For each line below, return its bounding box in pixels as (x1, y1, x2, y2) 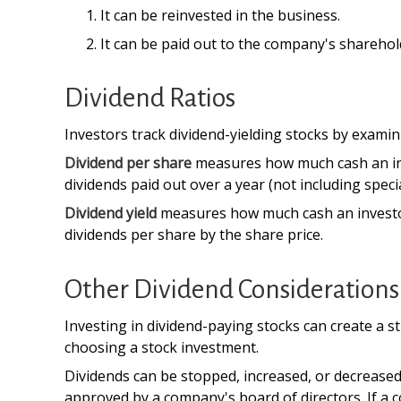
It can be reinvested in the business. (100, 5, 340, 25)
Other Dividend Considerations (64, 275, 399, 303)
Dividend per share (64, 153, 192, 173)
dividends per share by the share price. (64, 225, 323, 244)
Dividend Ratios (64, 83, 235, 112)
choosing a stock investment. (64, 337, 259, 357)
